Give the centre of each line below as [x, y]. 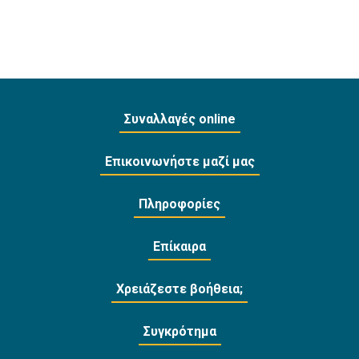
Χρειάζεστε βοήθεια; [179, 289]
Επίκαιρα [179, 247]
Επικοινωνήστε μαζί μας [179, 162]
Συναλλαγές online [179, 119]
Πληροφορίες [179, 204]
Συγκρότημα [179, 332]
